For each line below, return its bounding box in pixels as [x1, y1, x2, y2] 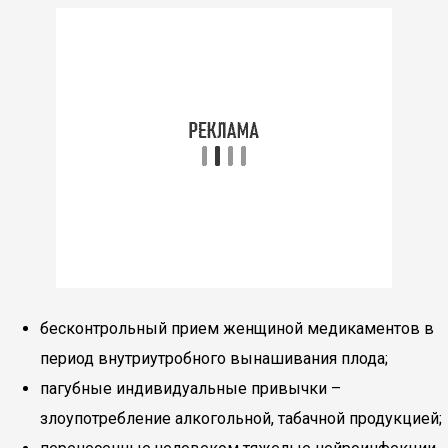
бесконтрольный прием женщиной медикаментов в [40, 319, 434, 338]
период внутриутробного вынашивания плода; [40, 349, 388, 368]
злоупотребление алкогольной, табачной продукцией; [40, 409, 442, 428]
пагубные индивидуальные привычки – [40, 379, 341, 398]
